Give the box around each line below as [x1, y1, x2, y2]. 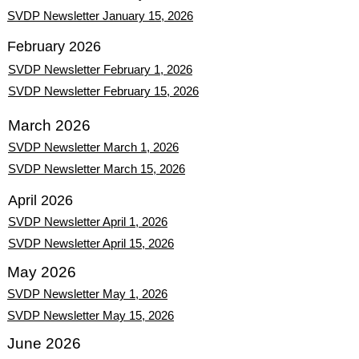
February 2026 [7, 38, 101, 54]
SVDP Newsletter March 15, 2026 [8, 162, 185, 175]
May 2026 [7, 264, 76, 280]
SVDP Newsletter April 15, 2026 [8, 236, 174, 250]
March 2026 [8, 117, 91, 134]
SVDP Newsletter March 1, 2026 [8, 140, 179, 154]
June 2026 [7, 335, 81, 352]
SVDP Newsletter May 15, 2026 [7, 309, 174, 322]
